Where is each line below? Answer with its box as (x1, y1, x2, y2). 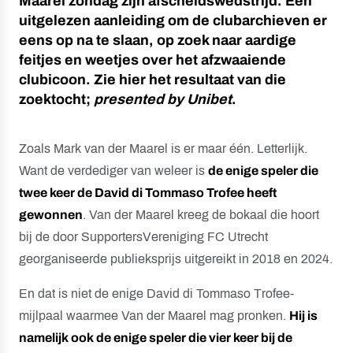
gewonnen (19, 208, 83, 221)
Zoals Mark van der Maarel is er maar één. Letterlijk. (19, 142, 307, 155)
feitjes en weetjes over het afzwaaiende (19, 52, 286, 68)
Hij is (289, 309, 318, 322)
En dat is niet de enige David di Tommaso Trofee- (19, 287, 294, 300)
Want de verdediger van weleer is (19, 164, 208, 177)
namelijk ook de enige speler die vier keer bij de (19, 331, 292, 344)
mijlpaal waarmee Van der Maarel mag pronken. (19, 309, 289, 322)
